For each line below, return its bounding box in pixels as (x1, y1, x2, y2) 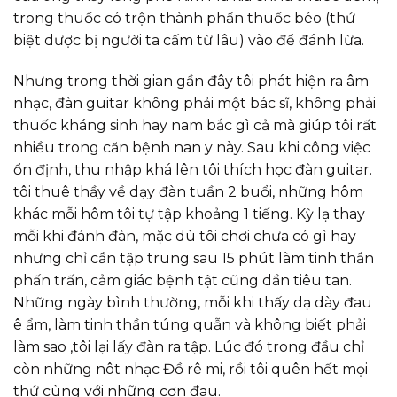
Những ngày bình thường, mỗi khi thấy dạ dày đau (13, 293, 372, 311)
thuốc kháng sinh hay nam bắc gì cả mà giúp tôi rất (13, 116, 377, 134)
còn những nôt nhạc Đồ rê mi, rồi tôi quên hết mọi (13, 360, 368, 378)
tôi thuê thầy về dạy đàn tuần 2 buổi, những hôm (13, 183, 363, 200)
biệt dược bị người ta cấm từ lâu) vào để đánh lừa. (13, 32, 364, 50)
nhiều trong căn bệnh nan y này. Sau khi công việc (13, 138, 370, 156)
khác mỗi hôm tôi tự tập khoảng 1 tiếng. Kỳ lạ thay (13, 205, 365, 222)
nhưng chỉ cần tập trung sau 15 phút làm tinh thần (13, 249, 374, 267)
